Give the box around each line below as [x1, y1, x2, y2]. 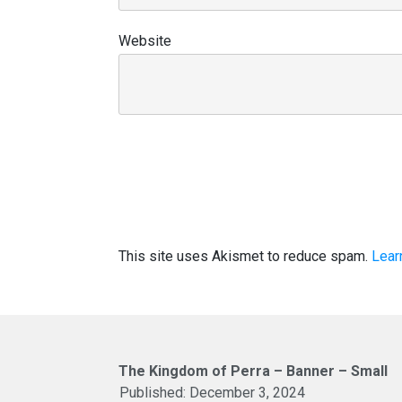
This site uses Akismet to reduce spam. [118, 248, 371, 265]
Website [118, 32, 171, 49]
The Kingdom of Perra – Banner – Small [118, 363, 388, 380]
